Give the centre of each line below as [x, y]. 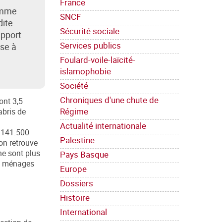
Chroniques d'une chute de [109, 100]
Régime [74, 111]
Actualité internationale [103, 126]
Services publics [90, 46]
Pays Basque [84, 155]
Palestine [77, 140]
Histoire [75, 198]
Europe [73, 169]
